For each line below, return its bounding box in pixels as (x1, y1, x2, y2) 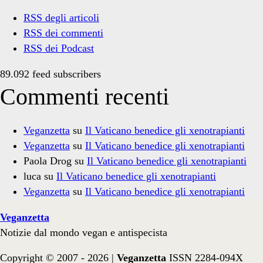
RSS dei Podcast (23, 42, 94, 55)
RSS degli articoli (23, 12, 99, 24)
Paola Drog (23, 155, 72, 167)
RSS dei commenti (23, 27, 103, 39)
